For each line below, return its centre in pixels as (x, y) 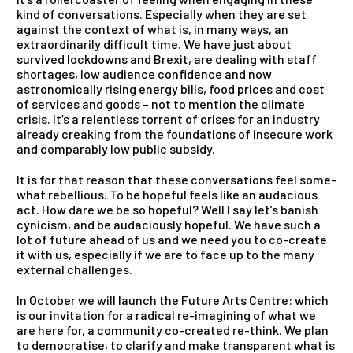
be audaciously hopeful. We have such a (208, 225)
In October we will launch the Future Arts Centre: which (173, 300)
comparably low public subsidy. (126, 149)
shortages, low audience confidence (121, 74)
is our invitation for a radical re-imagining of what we (166, 315)
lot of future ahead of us (87, 240)
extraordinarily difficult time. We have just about (154, 44)
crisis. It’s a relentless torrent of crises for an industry (168, 119)
